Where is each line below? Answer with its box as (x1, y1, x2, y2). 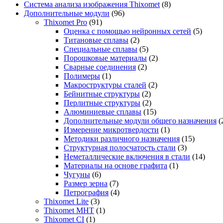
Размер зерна (64, 179, 108, 188)
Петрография (64, 188, 109, 197)
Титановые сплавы (64, 35, 128, 44)
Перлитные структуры (64, 98, 140, 107)
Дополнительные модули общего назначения (64, 116, 217, 125)
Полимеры (64, 71, 100, 80)
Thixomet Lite (44, 197, 89, 206)
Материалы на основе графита (64, 161, 167, 170)
